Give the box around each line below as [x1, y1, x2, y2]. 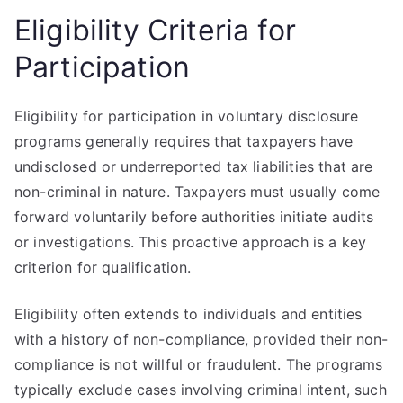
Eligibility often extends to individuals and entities [14, 305, 363, 323]
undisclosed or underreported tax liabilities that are [14, 157, 373, 175]
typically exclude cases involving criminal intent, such [14, 381, 387, 399]
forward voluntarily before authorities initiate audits [14, 208, 374, 226]
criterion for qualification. [14, 258, 192, 276]
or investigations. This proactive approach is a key [14, 233, 367, 251]
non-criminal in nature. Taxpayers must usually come [14, 183, 381, 201]
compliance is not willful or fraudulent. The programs [14, 355, 383, 373]
